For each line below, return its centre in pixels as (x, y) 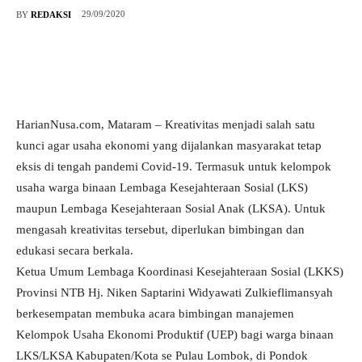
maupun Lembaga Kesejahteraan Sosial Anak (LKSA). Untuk (171, 209)
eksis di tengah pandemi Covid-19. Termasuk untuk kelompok (174, 167)
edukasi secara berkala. (75, 251)
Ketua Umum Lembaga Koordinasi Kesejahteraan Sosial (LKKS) (180, 272)
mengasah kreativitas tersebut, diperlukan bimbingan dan (160, 230)
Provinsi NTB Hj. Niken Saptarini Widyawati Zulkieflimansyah (175, 293)
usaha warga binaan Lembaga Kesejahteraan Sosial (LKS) (162, 188)
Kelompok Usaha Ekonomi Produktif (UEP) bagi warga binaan (175, 335)
